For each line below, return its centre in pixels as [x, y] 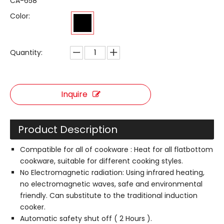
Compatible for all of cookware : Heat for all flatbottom [116, 149]
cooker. [33, 207]
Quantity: [26, 52]
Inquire [74, 94]
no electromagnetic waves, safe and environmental [111, 184]
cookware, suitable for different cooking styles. [101, 161]
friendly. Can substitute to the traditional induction [109, 195]
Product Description [68, 129]
